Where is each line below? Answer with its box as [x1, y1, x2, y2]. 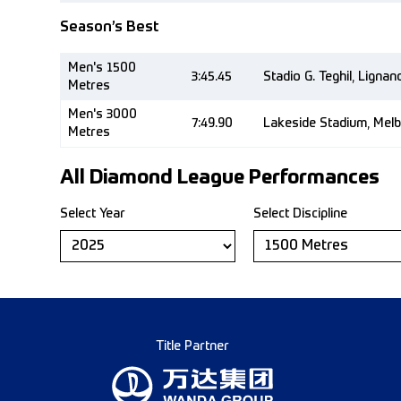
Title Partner [155, 340, 229, 353]
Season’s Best [60, 21, 158, 35]
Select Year [60, 208, 125, 220]
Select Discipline [253, 208, 347, 220]
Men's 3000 [68, 108, 137, 121]
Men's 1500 [68, 62, 136, 74]
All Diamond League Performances [60, 168, 380, 188]
